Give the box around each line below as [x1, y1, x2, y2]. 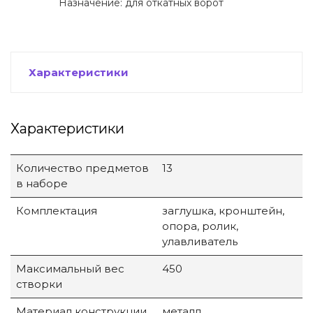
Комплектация [16, 204, 97, 218]
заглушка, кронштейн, [162, 204, 284, 218]
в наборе [16, 177, 68, 191]
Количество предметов [16, 161, 149, 175]
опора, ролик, [162, 219, 238, 233]
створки [16, 277, 62, 291]
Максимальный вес [16, 262, 124, 276]
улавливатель [162, 235, 238, 249]
